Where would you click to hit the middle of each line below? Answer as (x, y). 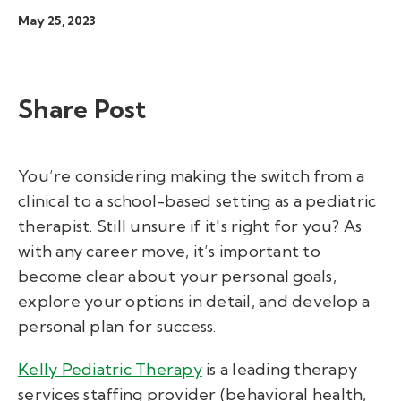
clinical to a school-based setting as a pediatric (197, 201)
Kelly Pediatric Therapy (110, 369)
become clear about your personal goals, (177, 276)
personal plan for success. (117, 326)
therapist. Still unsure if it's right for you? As (190, 226)
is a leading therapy (279, 369)
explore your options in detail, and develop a (194, 301)
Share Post (82, 109)
